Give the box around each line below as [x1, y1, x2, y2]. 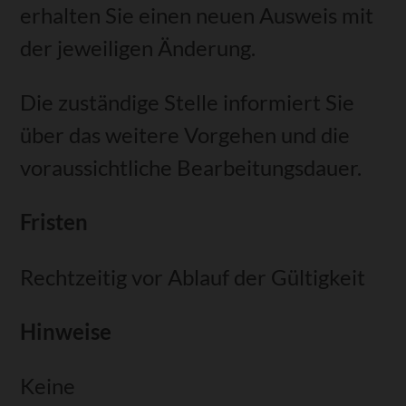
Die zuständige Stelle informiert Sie [20, 89, 355, 116]
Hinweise [20, 317, 112, 344]
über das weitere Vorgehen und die [20, 121, 351, 149]
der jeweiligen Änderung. [20, 34, 256, 61]
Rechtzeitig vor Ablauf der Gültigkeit [20, 263, 366, 290]
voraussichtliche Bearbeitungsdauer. [20, 154, 362, 181]
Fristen [20, 208, 89, 236]
